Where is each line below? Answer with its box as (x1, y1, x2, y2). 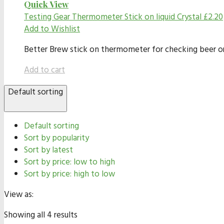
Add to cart (24, 63, 65, 77)
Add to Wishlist (24, 22, 80, 36)
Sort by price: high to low (24, 167, 115, 181)
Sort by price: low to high (24, 155, 115, 169)
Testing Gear (24, 10, 70, 24)
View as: (4, 187, 33, 201)
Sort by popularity (24, 131, 89, 145)
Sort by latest (24, 143, 73, 157)
